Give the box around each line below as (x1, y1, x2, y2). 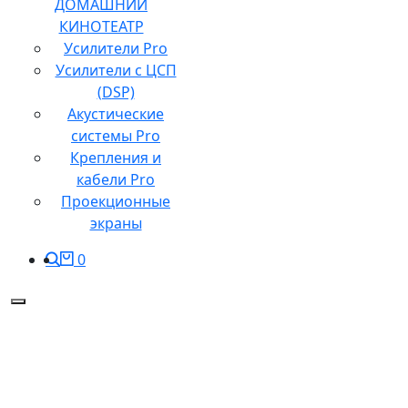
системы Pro (71, 126, 160, 147)
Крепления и (70, 148, 161, 168)
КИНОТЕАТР (58, 16, 144, 37)
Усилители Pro (64, 38, 168, 59)
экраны (89, 213, 142, 234)
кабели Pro (76, 169, 155, 190)
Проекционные (61, 191, 170, 212)
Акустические (67, 104, 164, 125)
